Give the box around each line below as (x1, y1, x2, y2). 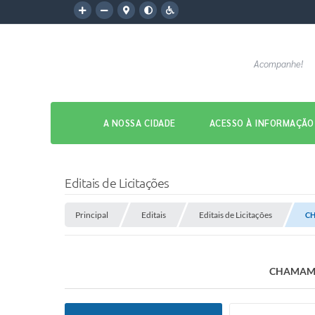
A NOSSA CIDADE (103, 117, 176, 129)
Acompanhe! (254, 58, 303, 70)
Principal (75, 210, 108, 220)
